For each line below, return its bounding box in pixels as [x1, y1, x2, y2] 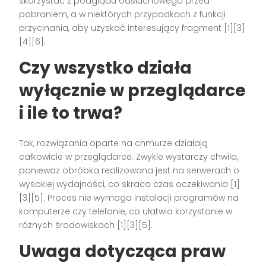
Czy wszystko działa [19, 56, 192, 80]
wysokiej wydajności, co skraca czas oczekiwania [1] [19, 178, 240, 191]
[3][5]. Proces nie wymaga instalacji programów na [19, 192, 239, 204]
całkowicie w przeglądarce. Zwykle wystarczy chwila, [19, 151, 239, 163]
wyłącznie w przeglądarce [19, 79, 246, 103]
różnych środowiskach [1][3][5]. [19, 219, 153, 232]
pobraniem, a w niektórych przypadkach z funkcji [19, 8, 226, 21]
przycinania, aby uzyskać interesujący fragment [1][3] [19, 22, 246, 34]
